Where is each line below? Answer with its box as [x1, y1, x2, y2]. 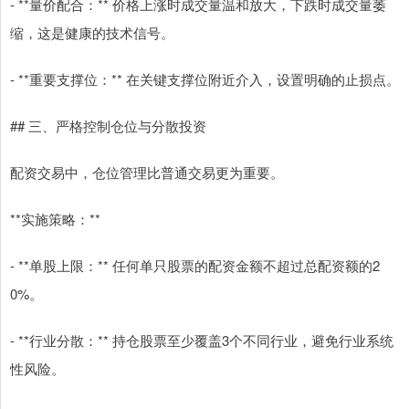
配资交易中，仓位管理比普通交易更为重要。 [10, 163, 284, 183]
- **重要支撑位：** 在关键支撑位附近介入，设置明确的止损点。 [10, 69, 400, 89]
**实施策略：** [10, 209, 100, 229]
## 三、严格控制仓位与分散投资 [10, 116, 206, 136]
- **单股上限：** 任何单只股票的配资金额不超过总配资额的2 [10, 256, 380, 276]
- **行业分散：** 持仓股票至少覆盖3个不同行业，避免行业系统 [10, 330, 393, 351]
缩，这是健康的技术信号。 [10, 23, 174, 43]
